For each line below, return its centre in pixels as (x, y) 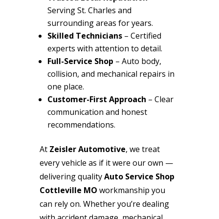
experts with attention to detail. (105, 48)
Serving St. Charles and (89, 10)
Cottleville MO (68, 190)
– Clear (160, 99)
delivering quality (72, 176)
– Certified (142, 35)
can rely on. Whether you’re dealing (104, 204)
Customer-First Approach (97, 99)
